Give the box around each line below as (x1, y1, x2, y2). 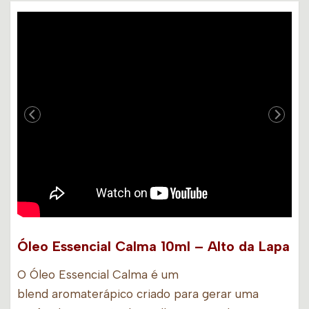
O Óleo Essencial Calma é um (17, 268, 179, 282)
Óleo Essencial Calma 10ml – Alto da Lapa (17, 238, 290, 255)
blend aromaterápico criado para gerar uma (17, 287, 259, 301)
